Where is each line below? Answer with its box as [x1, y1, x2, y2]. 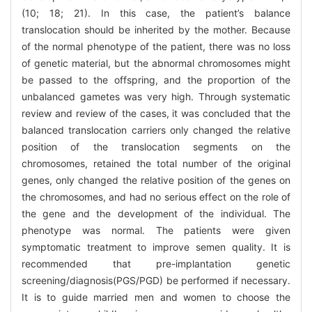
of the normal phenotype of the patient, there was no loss [22, 40, 290, 53]
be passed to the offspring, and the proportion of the [22, 74, 290, 86]
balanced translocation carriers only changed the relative [22, 124, 290, 136]
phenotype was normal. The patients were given [22, 224, 290, 237]
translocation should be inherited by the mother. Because [22, 24, 290, 36]
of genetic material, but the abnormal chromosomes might [22, 57, 290, 70]
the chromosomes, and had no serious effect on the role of [22, 191, 290, 203]
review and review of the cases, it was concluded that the [22, 107, 290, 120]
